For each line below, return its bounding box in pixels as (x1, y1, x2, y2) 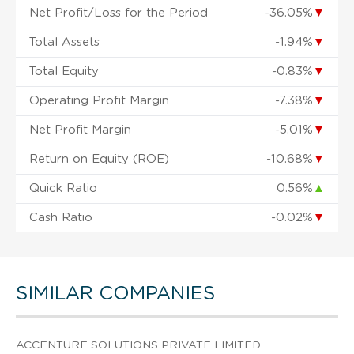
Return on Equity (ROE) (29, 153, 169, 165)
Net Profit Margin (29, 123, 131, 136)
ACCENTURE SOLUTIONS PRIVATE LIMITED (16, 339, 261, 351)
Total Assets (29, 36, 100, 48)
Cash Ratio (29, 211, 92, 224)
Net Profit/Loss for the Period (29, 6, 208, 19)
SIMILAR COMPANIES (16, 284, 215, 303)
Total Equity (29, 65, 99, 77)
